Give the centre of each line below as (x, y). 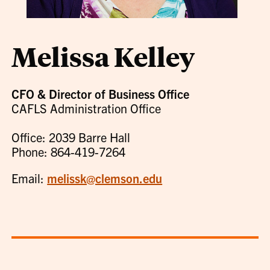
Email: (30, 178)
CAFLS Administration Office (86, 108)
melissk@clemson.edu (105, 178)
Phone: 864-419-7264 (69, 152)
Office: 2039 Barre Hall (71, 137)
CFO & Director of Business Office (101, 94)
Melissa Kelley (103, 56)
